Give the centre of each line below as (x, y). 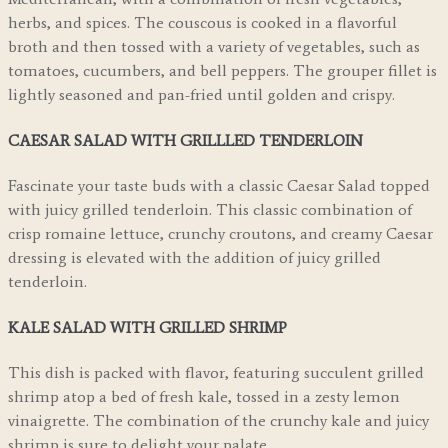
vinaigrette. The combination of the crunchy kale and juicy (218, 420)
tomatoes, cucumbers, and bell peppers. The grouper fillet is (222, 71)
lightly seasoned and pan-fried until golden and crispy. (201, 95)
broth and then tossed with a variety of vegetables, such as (214, 47)
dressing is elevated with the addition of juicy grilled (194, 258)
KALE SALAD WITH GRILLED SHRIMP (147, 327)
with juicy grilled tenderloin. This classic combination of (210, 210)
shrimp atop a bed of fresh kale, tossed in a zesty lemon (204, 396)
